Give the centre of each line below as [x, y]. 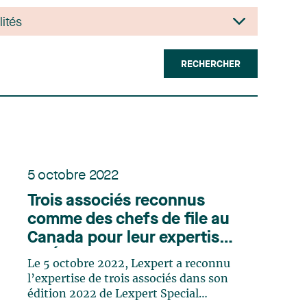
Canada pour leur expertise [128, 238]
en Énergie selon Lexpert [119, 257]
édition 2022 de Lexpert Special [113, 294]
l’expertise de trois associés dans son [128, 279]
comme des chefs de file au [128, 220]
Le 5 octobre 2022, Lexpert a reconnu [129, 264]
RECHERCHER [211, 64]
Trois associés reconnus [116, 201]
